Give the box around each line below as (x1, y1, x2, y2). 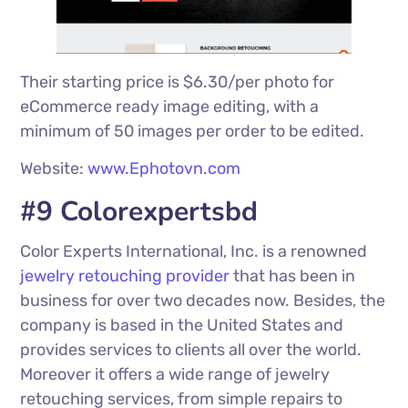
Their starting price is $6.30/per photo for (20, 72, 335, 93)
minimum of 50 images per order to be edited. (20, 121, 365, 142)
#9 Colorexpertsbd (20, 193, 259, 231)
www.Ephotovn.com (87, 158, 241, 179)
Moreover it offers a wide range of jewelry (20, 364, 331, 385)
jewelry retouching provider (20, 266, 230, 287)
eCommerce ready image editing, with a (20, 97, 320, 117)
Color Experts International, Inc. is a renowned (20, 241, 368, 262)
